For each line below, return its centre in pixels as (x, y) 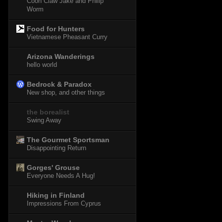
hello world (42, 65)
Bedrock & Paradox (59, 84)
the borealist (48, 112)
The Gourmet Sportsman (68, 140)
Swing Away (44, 120)
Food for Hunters (56, 29)
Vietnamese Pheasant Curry (67, 37)
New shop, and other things (66, 93)
